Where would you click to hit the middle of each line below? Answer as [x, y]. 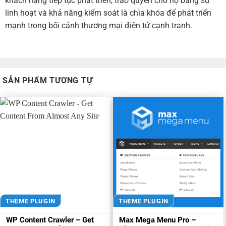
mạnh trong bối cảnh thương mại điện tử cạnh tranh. [99, 26]
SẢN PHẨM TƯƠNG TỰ [48, 80]
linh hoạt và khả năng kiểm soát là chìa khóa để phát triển [108, 13]
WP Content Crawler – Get [50, 220]
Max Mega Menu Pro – [157, 220]
